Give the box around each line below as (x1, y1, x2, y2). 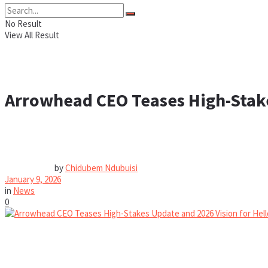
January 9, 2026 (5, 173, 61, 185)
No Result (5, 18, 42, 29)
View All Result (5, 29, 59, 41)
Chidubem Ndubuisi (65, 162, 138, 174)
